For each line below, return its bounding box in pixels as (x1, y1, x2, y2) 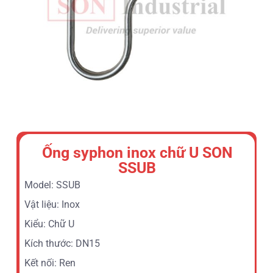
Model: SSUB (24, 179, 80, 191)
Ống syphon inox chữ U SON (41, 144, 233, 162)
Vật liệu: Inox (24, 199, 80, 211)
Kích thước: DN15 (24, 238, 100, 250)
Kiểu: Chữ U (24, 218, 74, 230)
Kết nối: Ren (24, 257, 76, 269)
